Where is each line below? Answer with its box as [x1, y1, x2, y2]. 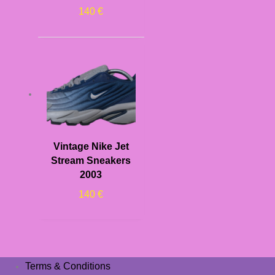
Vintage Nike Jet [53, 141, 129, 152]
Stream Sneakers [51, 155, 131, 166]
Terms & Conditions [25, 260, 111, 271]
